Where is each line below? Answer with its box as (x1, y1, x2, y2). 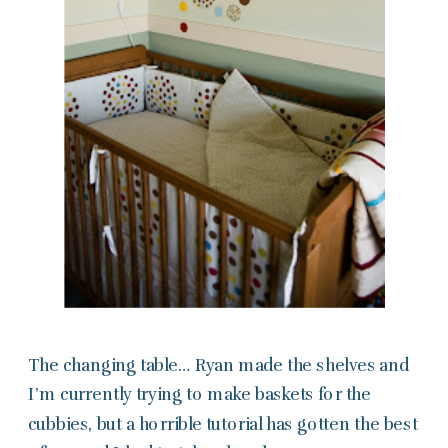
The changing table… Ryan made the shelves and (28, 355, 409, 376)
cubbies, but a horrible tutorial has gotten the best (28, 414, 418, 434)
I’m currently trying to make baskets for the (28, 384, 372, 405)
